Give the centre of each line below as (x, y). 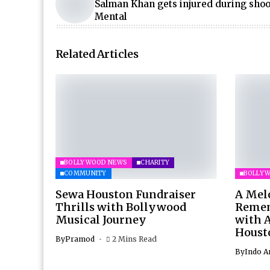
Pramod (80, 239)
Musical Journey (101, 219)
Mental (111, 17)
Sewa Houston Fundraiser (126, 194)
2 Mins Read (134, 239)
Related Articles (97, 54)
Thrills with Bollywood (121, 207)
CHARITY (155, 162)
